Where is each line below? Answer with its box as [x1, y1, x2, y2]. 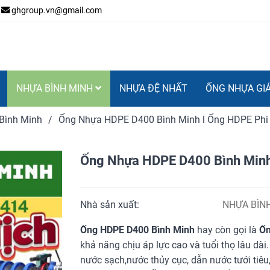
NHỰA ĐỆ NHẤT [119, 82, 187, 94]
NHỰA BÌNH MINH [16, 82, 95, 94]
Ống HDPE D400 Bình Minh [80, 224, 198, 236]
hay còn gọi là [197, 224, 260, 236]
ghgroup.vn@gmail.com [11, 5, 102, 16]
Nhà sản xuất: [80, 198, 142, 210]
